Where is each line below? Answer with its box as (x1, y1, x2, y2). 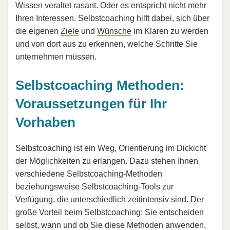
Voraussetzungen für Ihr (15, 96, 167, 112)
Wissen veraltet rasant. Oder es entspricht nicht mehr (15, 1, 206, 10)
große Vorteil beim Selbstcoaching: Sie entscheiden (15, 207, 204, 217)
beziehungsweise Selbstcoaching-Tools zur (15, 182, 174, 191)
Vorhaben (15, 114, 75, 130)
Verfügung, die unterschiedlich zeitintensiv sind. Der (15, 195, 204, 204)
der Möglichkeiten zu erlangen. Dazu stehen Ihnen (15, 156, 198, 165)
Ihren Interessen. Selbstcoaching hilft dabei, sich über (15, 14, 209, 23)
